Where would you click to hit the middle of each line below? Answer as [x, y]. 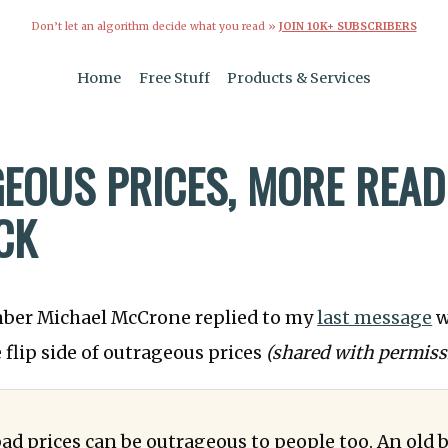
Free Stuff [174, 78]
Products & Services [299, 78]
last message [375, 318]
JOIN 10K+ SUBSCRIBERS [347, 26]
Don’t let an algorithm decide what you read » [155, 26]
